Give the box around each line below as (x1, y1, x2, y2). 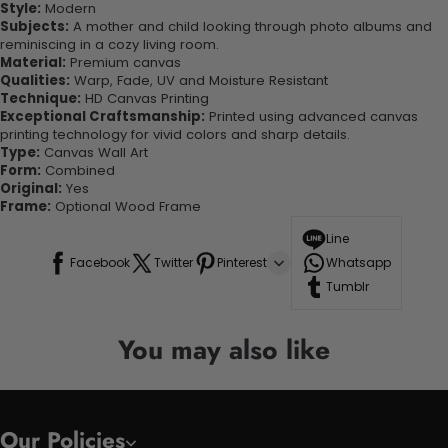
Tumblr (326, 278, 369, 296)
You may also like (118, 331, 330, 370)
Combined (41, 161, 115, 181)
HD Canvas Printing (81, 89, 209, 109)
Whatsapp (326, 254, 391, 272)
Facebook (70, 254, 130, 272)
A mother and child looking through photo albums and (69, 17, 432, 37)
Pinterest (217, 254, 267, 272)
